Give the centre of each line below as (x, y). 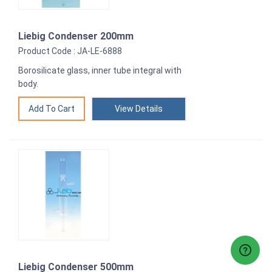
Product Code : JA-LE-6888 (70, 51)
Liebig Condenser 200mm (76, 36)
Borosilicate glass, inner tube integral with (100, 71)
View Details (139, 109)
